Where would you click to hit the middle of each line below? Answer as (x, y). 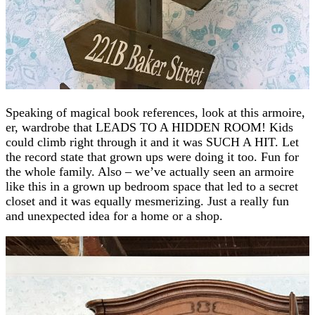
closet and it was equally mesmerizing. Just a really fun (147, 201)
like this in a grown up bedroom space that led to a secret (152, 186)
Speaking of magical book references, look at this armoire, (155, 112)
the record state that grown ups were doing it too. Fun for (152, 156)
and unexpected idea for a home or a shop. (114, 216)
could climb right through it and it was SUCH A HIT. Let (152, 142)
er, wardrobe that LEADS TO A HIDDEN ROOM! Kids (149, 127)
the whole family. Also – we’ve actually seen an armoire (150, 171)
